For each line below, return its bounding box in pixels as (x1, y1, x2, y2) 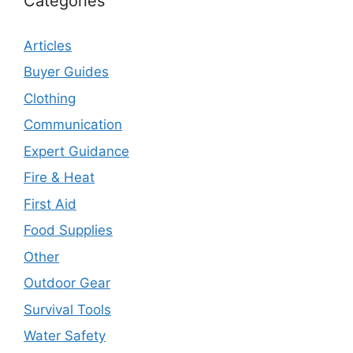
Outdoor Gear (24, 275, 110, 292)
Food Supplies (24, 222, 113, 239)
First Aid (24, 195, 76, 212)
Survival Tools (24, 301, 111, 318)
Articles (24, 37, 72, 54)
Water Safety (24, 328, 106, 344)
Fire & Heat (24, 169, 95, 186)
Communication (24, 117, 122, 133)
